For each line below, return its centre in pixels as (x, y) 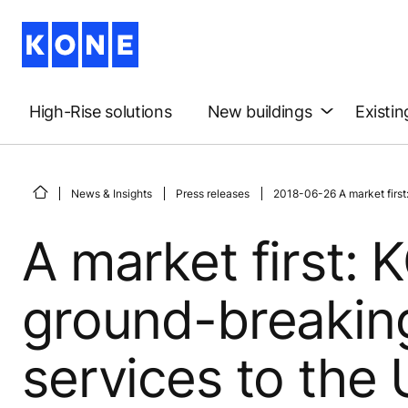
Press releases (213, 193)
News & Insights (112, 193)
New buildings (260, 111)
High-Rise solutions (101, 111)
